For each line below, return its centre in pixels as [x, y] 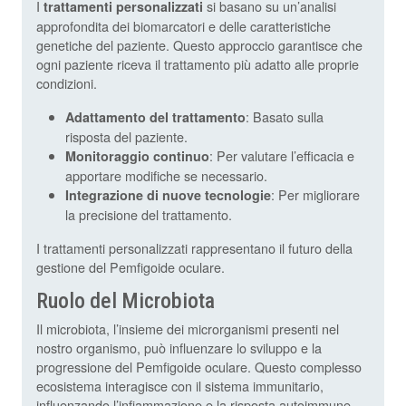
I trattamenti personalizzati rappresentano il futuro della [194, 248]
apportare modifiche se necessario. [166, 176]
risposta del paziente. [126, 137]
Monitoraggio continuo [137, 156]
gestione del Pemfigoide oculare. [130, 267]
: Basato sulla [285, 117]
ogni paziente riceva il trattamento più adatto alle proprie [198, 64]
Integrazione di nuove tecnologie [168, 195]
